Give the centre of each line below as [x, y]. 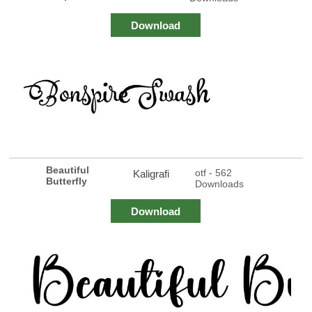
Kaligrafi [151, 173]
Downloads [219, 184]
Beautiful [68, 170]
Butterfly [67, 181]
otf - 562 [213, 172]
